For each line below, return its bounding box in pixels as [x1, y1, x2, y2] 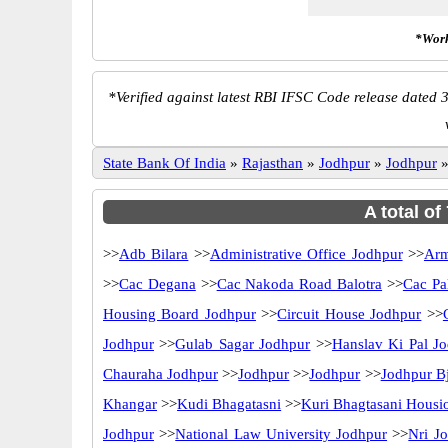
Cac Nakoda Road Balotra [216, 276, 383, 292]
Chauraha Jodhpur [103, 366, 219, 382]
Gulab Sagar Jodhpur [175, 336, 311, 352]
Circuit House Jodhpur [277, 306, 422, 322]
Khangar [103, 396, 157, 412]
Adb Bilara [119, 246, 189, 262]
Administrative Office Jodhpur [209, 246, 403, 262]
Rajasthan [242, 155, 303, 171]
